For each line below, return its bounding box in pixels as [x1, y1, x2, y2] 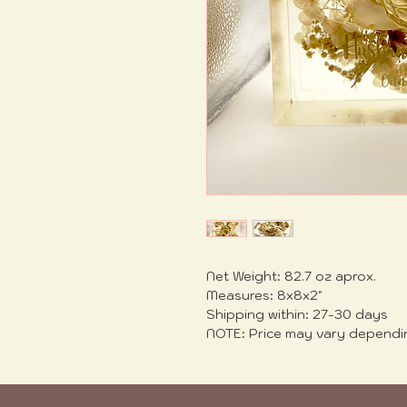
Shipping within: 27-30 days [206, 306, 388, 323]
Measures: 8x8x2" [206, 287, 323, 304]
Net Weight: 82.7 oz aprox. [206, 268, 376, 285]
